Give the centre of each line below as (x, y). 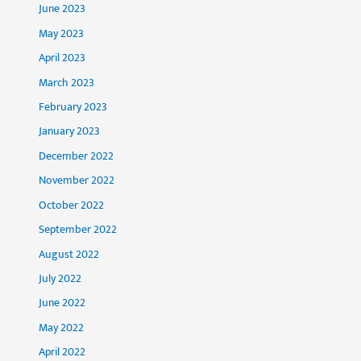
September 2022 (78, 230)
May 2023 (62, 33)
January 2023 (70, 132)
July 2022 (60, 278)
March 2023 (67, 83)
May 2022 (62, 328)
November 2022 (77, 181)
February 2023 (73, 108)
